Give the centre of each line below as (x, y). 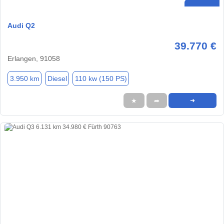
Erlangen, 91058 (34, 59)
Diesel (57, 78)
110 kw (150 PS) (101, 78)
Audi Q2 (21, 26)
